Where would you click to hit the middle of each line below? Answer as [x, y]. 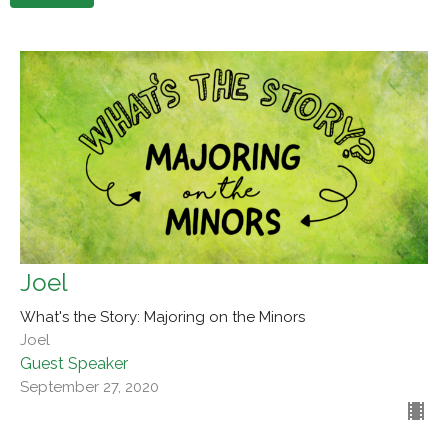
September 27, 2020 [89, 387]
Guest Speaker [74, 364]
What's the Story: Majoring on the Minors [162, 317]
